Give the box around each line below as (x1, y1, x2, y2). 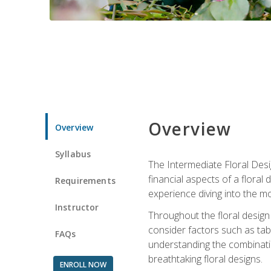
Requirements (55, 174, 116, 186)
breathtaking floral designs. (148, 252, 263, 266)
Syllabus (55, 148, 91, 160)
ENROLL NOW (59, 259, 106, 270)
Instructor (55, 201, 99, 213)
